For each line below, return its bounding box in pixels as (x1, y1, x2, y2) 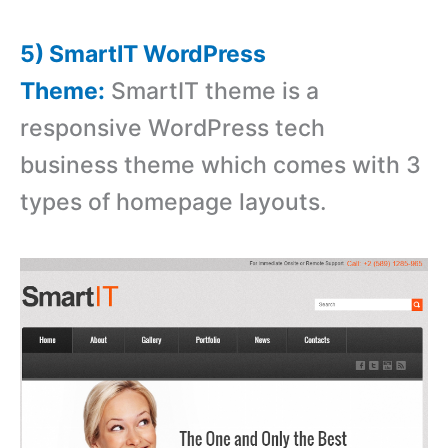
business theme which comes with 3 (20, 151, 421, 180)
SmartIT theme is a (105, 77, 319, 106)
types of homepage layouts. (20, 188, 327, 217)
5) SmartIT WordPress (20, 40, 266, 69)
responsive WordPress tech (20, 114, 325, 143)
